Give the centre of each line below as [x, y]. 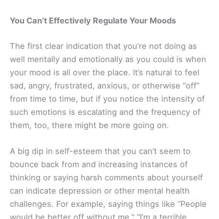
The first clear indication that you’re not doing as [103, 46]
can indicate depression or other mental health [100, 191]
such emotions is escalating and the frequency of [105, 112]
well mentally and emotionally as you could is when [108, 59]
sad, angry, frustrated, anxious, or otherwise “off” [105, 85]
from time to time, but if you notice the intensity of [107, 99]
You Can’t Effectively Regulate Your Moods [93, 21]
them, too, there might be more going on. [89, 125]
